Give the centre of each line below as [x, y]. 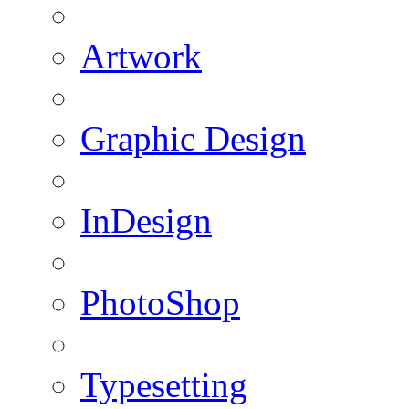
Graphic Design [193, 138]
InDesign [146, 220]
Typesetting [164, 384]
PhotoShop [160, 302]
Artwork [141, 56]
